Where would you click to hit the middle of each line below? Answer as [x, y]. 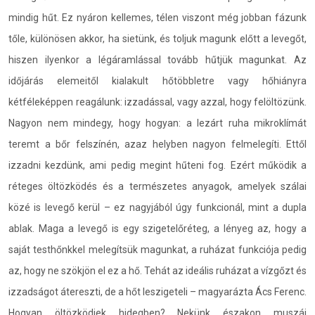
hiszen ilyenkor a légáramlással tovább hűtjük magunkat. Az [157, 60]
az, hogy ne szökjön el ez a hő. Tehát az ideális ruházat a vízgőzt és [157, 271]
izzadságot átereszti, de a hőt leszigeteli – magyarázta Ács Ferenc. [157, 292]
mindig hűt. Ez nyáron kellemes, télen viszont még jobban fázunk [157, 18]
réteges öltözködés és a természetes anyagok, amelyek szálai [157, 186]
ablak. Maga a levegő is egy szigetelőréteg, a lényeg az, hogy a [157, 229]
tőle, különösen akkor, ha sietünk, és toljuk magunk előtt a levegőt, [157, 39]
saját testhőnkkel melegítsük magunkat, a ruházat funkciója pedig [157, 250]
